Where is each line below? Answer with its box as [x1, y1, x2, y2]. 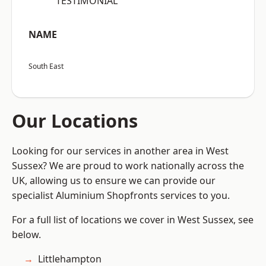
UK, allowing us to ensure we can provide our [12, 174, 216, 188]
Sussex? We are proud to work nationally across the [12, 159, 244, 173]
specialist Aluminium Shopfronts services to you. [12, 189, 230, 202]
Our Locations [12, 108, 138, 134]
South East [28, 61, 64, 72]
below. [12, 228, 41, 242]
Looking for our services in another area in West [12, 144, 229, 158]
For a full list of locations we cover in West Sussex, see [12, 213, 254, 227]
